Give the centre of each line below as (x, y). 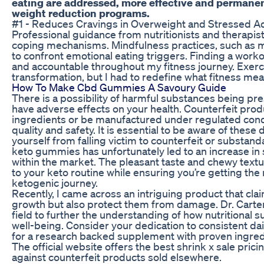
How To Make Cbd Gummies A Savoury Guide (119, 87)
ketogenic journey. (55, 182)
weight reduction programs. (81, 13)
